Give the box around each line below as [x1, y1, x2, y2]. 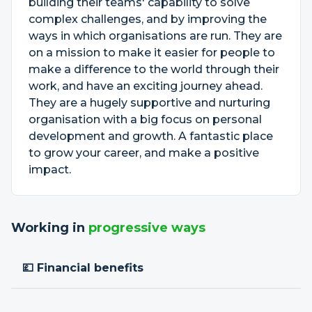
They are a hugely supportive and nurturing [29, 96, 270, 109]
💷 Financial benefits [22, 261, 143, 274]
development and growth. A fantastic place [29, 130, 273, 143]
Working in [11, 220, 88, 235]
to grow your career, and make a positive [29, 146, 259, 159]
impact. [29, 163, 71, 176]
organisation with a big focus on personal [29, 113, 262, 126]
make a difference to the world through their [29, 63, 279, 76]
